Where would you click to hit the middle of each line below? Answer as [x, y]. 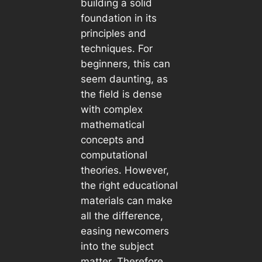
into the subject [117, 246]
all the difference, [122, 216]
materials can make [126, 200]
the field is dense [121, 94]
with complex [111, 109]
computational [114, 155]
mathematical [112, 124]
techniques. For [116, 48]
